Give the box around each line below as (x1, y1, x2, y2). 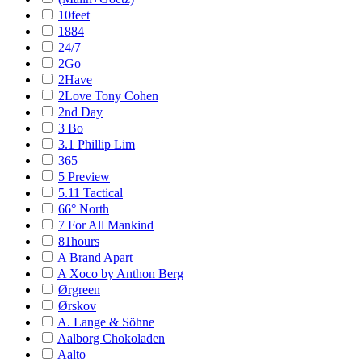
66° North (58, 202, 109, 216)
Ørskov (58, 299, 96, 313)
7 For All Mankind (58, 218, 154, 232)
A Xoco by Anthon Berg (57, 267, 183, 280)
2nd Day (58, 105, 103, 119)
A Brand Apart (57, 250, 133, 264)
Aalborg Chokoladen (57, 331, 165, 345)
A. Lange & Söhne (57, 315, 154, 329)
